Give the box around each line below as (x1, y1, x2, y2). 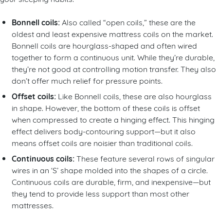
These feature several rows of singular (74, 152, 215, 163)
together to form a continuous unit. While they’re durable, (12, 51, 215, 62)
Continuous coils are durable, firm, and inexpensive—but (12, 176, 211, 186)
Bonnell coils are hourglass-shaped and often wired (12, 39, 197, 50)
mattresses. (12, 199, 55, 210)
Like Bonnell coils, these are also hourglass (56, 90, 212, 101)
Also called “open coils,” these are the (62, 16, 196, 27)
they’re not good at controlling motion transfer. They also (12, 63, 216, 73)
